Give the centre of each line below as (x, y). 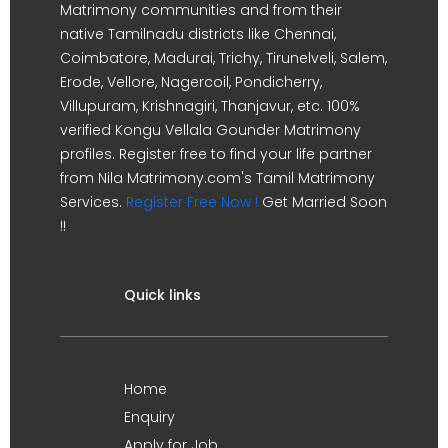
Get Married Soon (322, 202)
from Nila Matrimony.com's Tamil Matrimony (217, 178)
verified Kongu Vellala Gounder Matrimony (210, 130)
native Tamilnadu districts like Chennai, (198, 34)
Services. (93, 202)
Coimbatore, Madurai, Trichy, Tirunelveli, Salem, (223, 58)
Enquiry (149, 417)
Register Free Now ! (192, 202)
